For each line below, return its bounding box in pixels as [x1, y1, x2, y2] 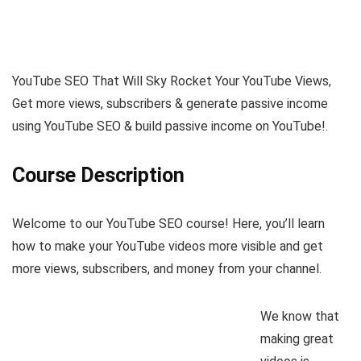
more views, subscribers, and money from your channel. [12, 260, 322, 276]
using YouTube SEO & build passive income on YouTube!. [12, 118, 328, 134]
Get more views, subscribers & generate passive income [12, 95, 328, 111]
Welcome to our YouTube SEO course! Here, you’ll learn [12, 215, 325, 231]
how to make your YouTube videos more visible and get [12, 238, 323, 254]
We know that [260, 308, 339, 324]
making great [260, 330, 334, 346]
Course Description [12, 163, 185, 187]
